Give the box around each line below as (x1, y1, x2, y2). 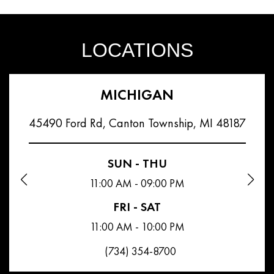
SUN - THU (107, 155, 167, 171)
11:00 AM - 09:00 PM (89, 176, 185, 190)
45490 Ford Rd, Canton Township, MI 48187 (28, 114, 246, 131)
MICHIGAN (100, 84, 174, 104)
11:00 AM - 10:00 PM (89, 219, 185, 234)
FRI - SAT (113, 198, 161, 215)
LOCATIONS (81, 39, 193, 61)
